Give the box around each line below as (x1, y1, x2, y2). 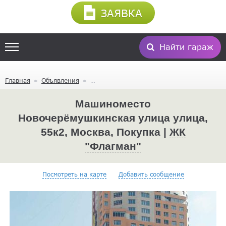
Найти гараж (159, 42, 213, 51)
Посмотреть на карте (42, 170, 106, 178)
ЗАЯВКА (97, 6, 142, 19)
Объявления (41, 76, 79, 84)
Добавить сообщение (118, 170, 184, 178)
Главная (5, 76, 30, 84)
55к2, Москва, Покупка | (40, 126, 169, 138)
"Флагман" (85, 140, 141, 152)
